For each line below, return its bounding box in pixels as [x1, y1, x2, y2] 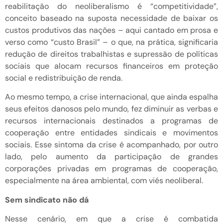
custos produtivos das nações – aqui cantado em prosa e [5, 24, 218, 35]
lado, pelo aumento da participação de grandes [5, 151, 218, 162]
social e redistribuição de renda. [5, 72, 122, 83]
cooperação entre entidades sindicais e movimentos [5, 127, 218, 138]
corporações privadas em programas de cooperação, [5, 163, 218, 174]
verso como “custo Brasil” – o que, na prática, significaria [5, 36, 218, 47]
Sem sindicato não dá [5, 194, 89, 205]
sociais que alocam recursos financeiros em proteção [5, 60, 218, 71]
